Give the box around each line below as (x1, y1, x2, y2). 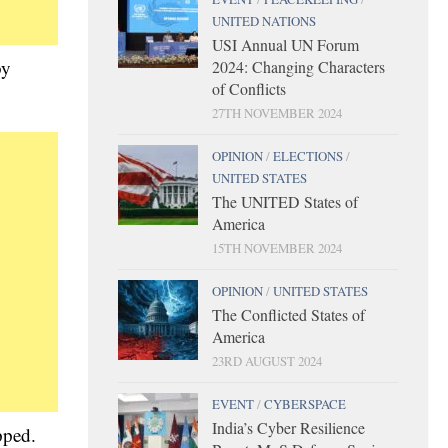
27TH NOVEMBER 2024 (212, 103, 342, 122)
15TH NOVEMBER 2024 (212, 238, 342, 257)
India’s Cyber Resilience (212, 416, 365, 438)
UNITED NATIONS (212, 11, 316, 30)
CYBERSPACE (264, 394, 346, 413)
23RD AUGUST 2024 (212, 351, 322, 370)
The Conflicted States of (212, 303, 365, 325)
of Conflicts (212, 77, 286, 99)
